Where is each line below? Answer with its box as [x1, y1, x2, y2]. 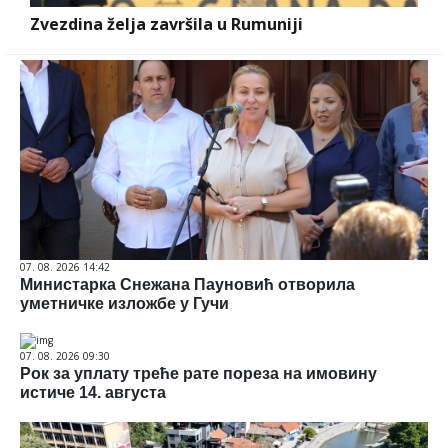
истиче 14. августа [20, 384, 166, 402]
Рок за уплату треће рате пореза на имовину [20, 365, 377, 383]
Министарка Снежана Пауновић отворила [20, 275, 355, 293]
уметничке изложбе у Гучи [20, 294, 229, 312]
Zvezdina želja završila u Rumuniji [30, 12, 303, 35]
